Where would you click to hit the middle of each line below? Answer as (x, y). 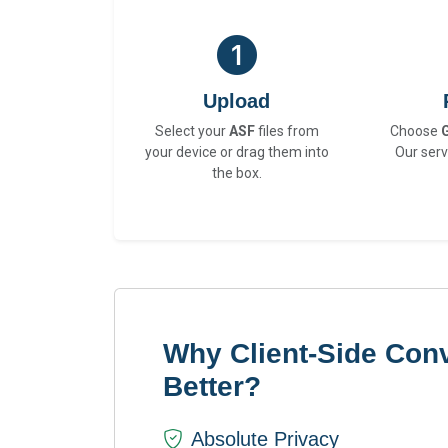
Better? (212, 387)
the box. (236, 173)
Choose (415, 131)
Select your (191, 131)
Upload (237, 101)
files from (286, 131)
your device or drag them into (236, 152)
